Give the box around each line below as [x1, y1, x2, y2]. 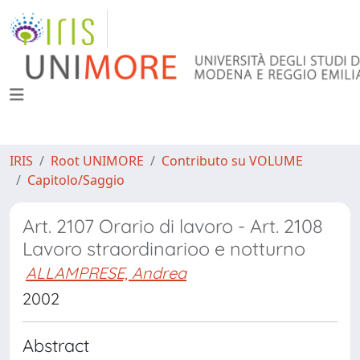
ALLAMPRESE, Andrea [26, 263, 186, 283]
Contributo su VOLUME [162, 152, 303, 170]
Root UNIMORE [51, 152, 144, 170]
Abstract [22, 334, 89, 356]
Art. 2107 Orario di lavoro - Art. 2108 [22, 215, 323, 238]
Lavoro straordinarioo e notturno [22, 237, 305, 260]
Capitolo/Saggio [27, 171, 125, 189]
